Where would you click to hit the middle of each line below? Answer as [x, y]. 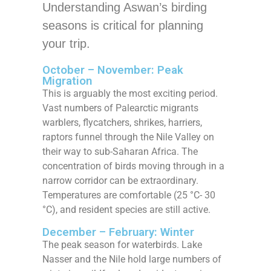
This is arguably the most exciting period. [130, 94]
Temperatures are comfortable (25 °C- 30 [129, 195]
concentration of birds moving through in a [133, 166]
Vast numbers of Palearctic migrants [120, 108]
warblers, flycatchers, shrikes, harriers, [122, 123]
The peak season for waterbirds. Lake [122, 245]
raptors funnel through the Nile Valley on [128, 137]
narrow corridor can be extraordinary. [120, 181]
